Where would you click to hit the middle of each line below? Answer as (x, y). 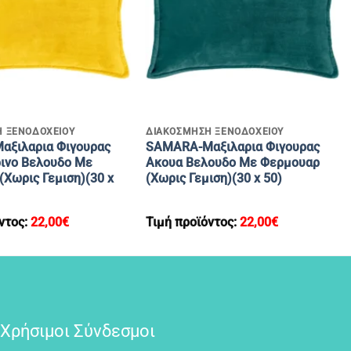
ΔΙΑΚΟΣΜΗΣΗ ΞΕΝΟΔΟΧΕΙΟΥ (214, 132)
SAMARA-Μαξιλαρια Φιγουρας (232, 147)
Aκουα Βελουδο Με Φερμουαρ (232, 163)
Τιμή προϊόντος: (192, 223)
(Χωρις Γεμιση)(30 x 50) (213, 179)
